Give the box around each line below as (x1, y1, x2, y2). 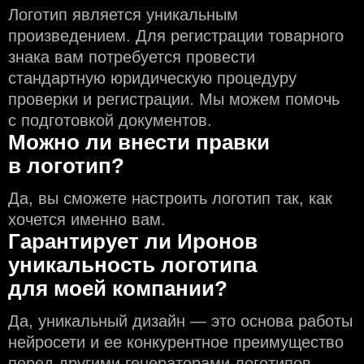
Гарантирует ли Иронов (8, 229, 258, 254)
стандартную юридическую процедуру (8, 69, 297, 88)
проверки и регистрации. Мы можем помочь (8, 90, 340, 109)
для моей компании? (8, 276, 227, 301)
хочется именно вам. (8, 210, 166, 229)
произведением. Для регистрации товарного (8, 27, 344, 45)
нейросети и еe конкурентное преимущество (8, 333, 344, 352)
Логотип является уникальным (8, 6, 238, 24)
